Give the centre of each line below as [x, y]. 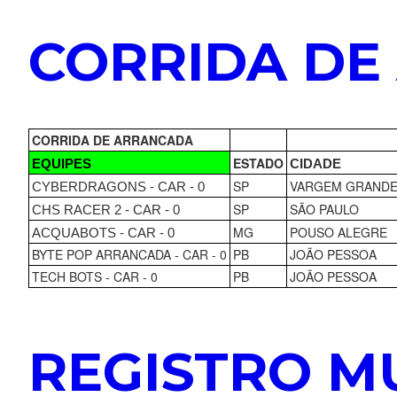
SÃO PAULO [324, 209]
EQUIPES [61, 163]
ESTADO [258, 163]
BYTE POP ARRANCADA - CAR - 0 [129, 254]
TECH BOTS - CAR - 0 [94, 276]
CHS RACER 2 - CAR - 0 [105, 210]
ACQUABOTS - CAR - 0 [103, 233]
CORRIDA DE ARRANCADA [112, 140]
